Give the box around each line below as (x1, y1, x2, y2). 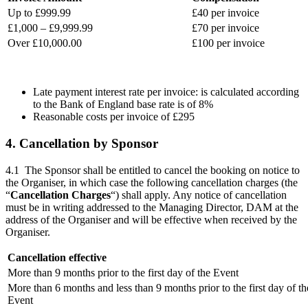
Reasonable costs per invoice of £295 (33, 111, 195, 123)
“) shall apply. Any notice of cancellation (111, 188, 287, 201)
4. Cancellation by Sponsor (5, 135, 158, 151)
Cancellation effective (8, 251, 107, 263)
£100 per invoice (192, 37, 265, 49)
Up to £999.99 (8, 7, 71, 19)
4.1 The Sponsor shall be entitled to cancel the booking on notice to (5, 164, 300, 176)
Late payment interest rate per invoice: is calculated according (33, 86, 299, 98)
